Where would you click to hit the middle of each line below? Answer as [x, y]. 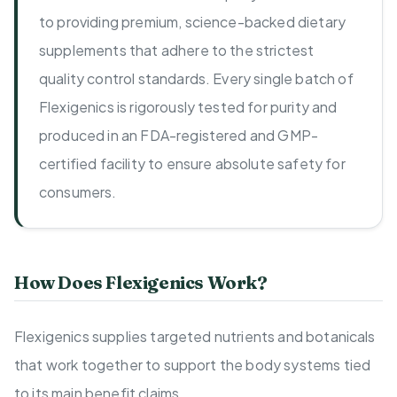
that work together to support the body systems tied [193, 365]
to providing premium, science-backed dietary [193, 22]
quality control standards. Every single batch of [196, 79]
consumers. [78, 192]
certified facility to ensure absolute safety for [192, 164]
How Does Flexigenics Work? [141, 283]
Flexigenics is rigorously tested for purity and [188, 107]
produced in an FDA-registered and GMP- [179, 136]
